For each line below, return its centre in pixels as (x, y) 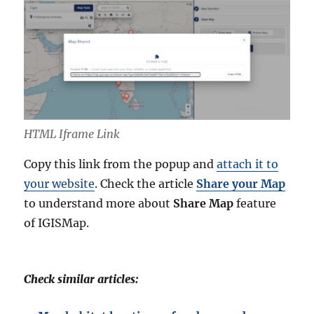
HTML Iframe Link (72, 134)
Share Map (204, 204)
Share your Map (241, 184)
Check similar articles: (81, 279)
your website (60, 184)
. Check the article (146, 184)
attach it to (248, 164)
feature (255, 204)
